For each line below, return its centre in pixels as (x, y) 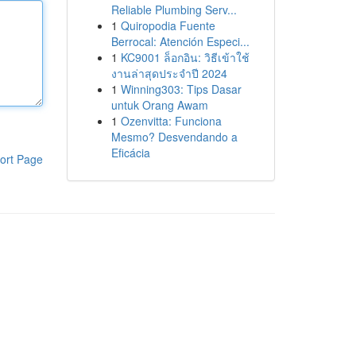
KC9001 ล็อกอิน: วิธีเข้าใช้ (185, 57)
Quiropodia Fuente (168, 25)
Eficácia (130, 153)
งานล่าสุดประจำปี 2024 (169, 73)
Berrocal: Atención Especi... (180, 41)
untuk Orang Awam (159, 105)
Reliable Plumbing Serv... (174, 10)
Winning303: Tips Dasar (181, 89)
